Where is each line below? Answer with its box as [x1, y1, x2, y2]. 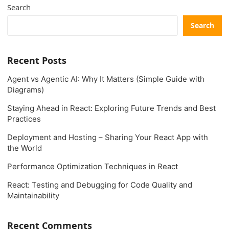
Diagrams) [7, 85, 44, 95]
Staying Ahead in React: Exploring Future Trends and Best [7, 103, 216, 113]
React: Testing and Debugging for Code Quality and [7, 180, 193, 190]
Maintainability [7, 191, 60, 200]
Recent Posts [7, 54, 67, 66]
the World [7, 143, 42, 153]
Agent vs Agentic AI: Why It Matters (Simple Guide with [7, 74, 205, 84]
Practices [7, 114, 41, 124]
